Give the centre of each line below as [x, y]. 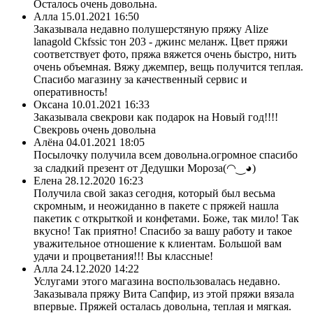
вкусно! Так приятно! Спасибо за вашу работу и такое [163, 231]
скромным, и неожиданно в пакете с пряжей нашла [156, 205]
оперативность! [71, 92]
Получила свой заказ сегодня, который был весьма [154, 193]
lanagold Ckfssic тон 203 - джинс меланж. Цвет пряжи [161, 41]
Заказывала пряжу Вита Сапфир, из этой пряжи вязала [164, 293]
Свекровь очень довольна [95, 129]
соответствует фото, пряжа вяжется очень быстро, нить [165, 54]
